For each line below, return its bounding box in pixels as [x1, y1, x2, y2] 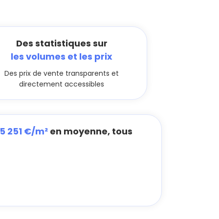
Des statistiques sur [16, 37, 108, 49]
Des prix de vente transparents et [4, 68, 119, 78]
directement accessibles [19, 79, 104, 89]
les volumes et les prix [11, 50, 112, 63]
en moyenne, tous [48, 125, 132, 137]
